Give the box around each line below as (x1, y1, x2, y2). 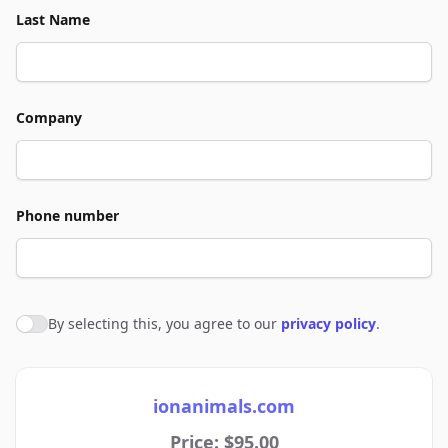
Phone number (16, 206, 119, 225)
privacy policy (281, 314, 376, 333)
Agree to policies (16, 316, 142, 338)
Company (16, 108, 82, 127)
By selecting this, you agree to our (48, 314, 281, 333)
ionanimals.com (153, 394, 295, 418)
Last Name (16, 10, 90, 29)
